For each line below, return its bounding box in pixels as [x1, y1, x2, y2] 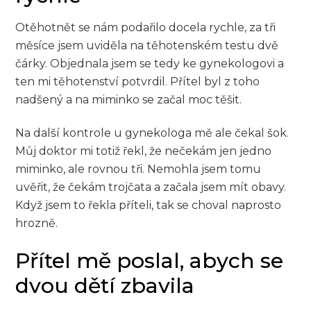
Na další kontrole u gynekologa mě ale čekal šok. [15, 126, 289, 140]
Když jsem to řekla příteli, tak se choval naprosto [15, 199, 282, 212]
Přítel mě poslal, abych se [15, 248, 284, 274]
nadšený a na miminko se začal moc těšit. [15, 92, 242, 106]
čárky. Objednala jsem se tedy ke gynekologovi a [15, 56, 285, 70]
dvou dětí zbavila [15, 273, 195, 299]
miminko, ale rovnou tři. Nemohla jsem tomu [15, 162, 262, 176]
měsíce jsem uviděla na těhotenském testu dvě [15, 38, 279, 52]
